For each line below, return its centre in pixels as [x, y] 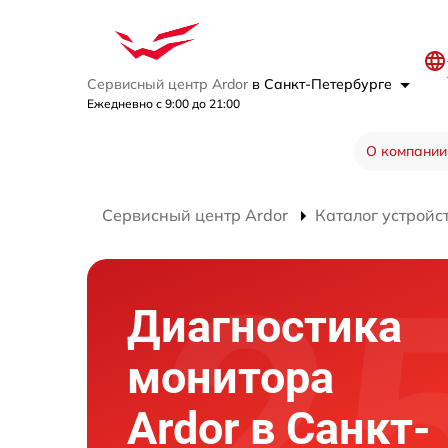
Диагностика [264, 326]
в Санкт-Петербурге [324, 84]
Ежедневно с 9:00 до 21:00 [163, 103]
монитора [230, 377]
